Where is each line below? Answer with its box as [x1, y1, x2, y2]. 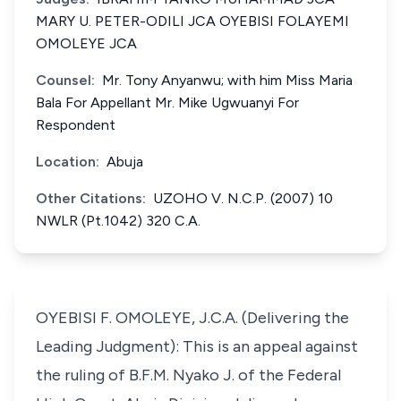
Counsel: [36, 72, 95, 89]
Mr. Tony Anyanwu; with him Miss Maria [102, 72, 353, 89]
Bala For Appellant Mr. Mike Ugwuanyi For [36, 94, 299, 111]
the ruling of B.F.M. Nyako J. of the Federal [36, 365, 341, 385]
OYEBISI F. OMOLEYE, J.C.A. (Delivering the [36, 308, 349, 328]
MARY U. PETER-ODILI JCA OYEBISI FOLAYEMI [36, 13, 349, 30]
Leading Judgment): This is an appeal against [36, 337, 358, 356]
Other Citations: [36, 190, 146, 207]
